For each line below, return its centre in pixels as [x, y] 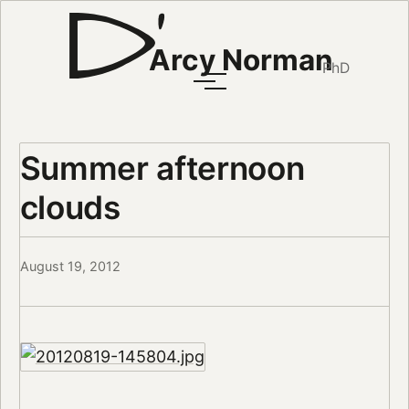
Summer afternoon [162, 168]
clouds [70, 207]
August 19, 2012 [70, 267]
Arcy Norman [241, 60]
